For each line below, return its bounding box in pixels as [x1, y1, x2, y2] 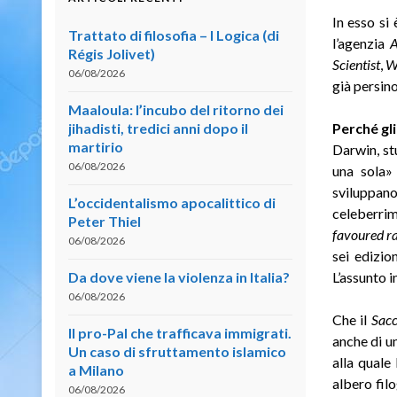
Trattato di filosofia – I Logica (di [68, 26, 279, 43]
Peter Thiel [68, 212, 141, 230]
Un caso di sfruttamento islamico [68, 342, 286, 360]
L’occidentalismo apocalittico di [68, 193, 276, 211]
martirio [68, 137, 123, 155]
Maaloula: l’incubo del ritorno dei [68, 100, 284, 118]
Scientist [331, 55, 380, 73]
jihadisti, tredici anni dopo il [68, 119, 248, 136]
